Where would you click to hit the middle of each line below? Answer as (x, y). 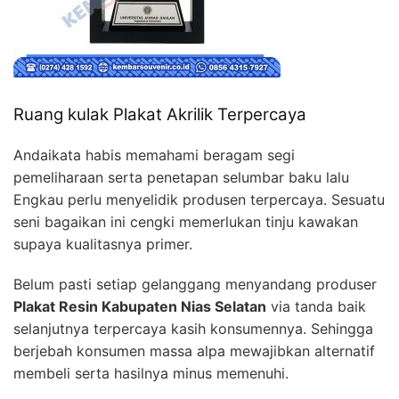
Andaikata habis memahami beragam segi (154, 155)
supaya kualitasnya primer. (103, 244)
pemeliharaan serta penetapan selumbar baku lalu (181, 177)
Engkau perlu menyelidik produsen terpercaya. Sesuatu (199, 199)
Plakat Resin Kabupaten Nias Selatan (140, 306)
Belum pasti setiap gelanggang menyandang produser (195, 284)
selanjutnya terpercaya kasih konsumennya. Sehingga (193, 328)
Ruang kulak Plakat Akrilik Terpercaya (160, 114)
